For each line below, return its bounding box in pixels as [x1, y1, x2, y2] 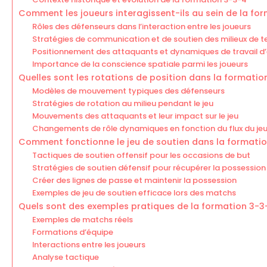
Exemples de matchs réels [32, 214, 133, 226]
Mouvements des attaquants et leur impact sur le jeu [32, 110, 238, 122]
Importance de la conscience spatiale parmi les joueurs [32, 58, 248, 70]
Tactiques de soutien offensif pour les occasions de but [32, 150, 250, 162]
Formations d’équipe [32, 226, 113, 238]
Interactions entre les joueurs [32, 239, 145, 251]
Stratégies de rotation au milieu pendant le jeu [32, 98, 213, 110]
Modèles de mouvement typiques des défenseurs [32, 85, 225, 97]
